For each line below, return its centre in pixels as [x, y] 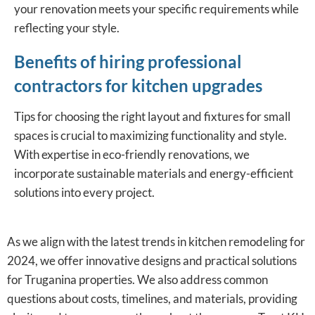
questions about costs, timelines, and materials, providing [152, 299]
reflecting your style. [67, 28]
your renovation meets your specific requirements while [156, 9]
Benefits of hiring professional [128, 62]
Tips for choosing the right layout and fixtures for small [152, 117]
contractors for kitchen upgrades [138, 86]
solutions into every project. [84, 193]
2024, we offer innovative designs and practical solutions [152, 261]
